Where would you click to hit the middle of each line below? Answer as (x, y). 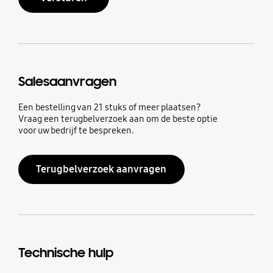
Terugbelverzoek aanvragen (101, 169)
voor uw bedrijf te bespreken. (76, 130)
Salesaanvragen (67, 82)
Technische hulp (66, 253)
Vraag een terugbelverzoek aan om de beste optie (118, 119)
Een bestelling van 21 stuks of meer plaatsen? (109, 107)
